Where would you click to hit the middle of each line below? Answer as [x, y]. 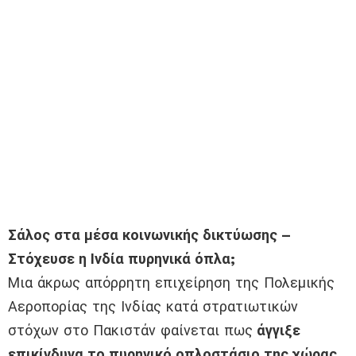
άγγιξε [277, 331]
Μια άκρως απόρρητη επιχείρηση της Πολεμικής [171, 283]
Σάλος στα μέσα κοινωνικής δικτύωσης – [149, 235]
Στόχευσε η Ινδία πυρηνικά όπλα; [122, 259]
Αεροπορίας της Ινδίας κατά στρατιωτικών [153, 307]
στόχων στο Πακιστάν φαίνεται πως [130, 331]
